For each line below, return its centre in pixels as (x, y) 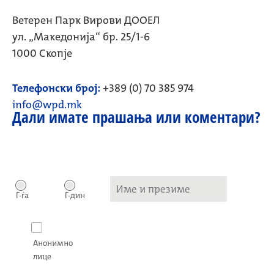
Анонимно (53, 243)
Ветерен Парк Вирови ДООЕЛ (86, 20)
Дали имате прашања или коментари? (136, 118)
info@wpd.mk (47, 105)
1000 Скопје (42, 53)
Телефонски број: (56, 88)
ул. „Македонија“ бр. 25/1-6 (81, 37)
